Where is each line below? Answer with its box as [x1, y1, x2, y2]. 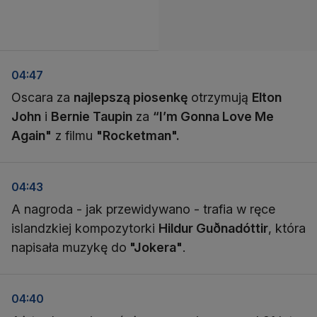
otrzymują [191, 90, 252, 105]
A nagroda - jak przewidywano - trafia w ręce [11, 202, 275, 217]
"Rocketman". [96, 128, 180, 143]
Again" [11, 128, 52, 143]
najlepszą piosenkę [74, 90, 191, 105]
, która [268, 221, 306, 236]
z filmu [52, 128, 96, 143]
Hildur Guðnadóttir [158, 221, 268, 236]
